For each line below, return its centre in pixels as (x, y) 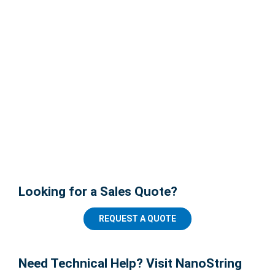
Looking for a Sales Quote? (98, 192)
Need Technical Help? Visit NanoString (130, 263)
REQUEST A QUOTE (137, 218)
